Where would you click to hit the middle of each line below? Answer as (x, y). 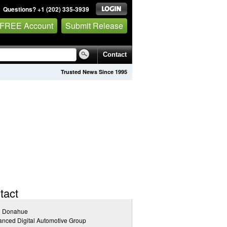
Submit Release (94, 25)
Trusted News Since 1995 (94, 72)
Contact (115, 54)
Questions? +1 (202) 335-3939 (46, 9)
